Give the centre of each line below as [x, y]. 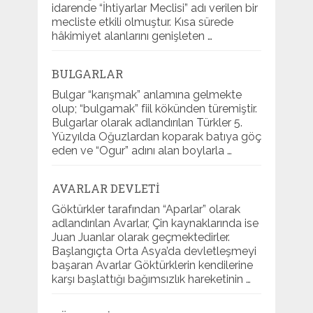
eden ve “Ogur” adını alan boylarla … [141, 150]
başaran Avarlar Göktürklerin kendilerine [152, 265]
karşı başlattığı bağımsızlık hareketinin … [151, 279]
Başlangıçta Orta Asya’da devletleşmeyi [154, 251]
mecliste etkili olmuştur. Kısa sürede [142, 22]
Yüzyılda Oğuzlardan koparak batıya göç [156, 136]
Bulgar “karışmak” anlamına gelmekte [146, 94]
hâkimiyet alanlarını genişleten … [132, 36]
